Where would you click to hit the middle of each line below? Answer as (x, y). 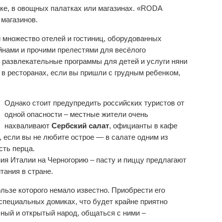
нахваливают (28, 126)
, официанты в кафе (143, 126)
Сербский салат (80, 126)
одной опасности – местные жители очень (76, 114)
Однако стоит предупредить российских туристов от (94, 103)
